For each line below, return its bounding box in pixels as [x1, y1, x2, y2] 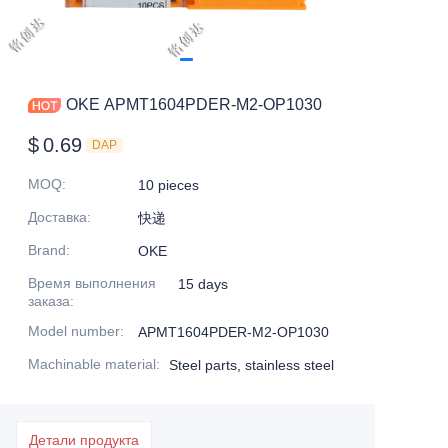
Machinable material [28, 356, 156, 372]
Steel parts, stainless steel [169, 357, 334, 373]
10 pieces [138, 177, 199, 193]
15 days [178, 276, 228, 292]
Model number [28, 323, 120, 339]
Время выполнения [28, 275, 156, 291]
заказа [28, 293, 70, 309]
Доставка [28, 209, 87, 225]
